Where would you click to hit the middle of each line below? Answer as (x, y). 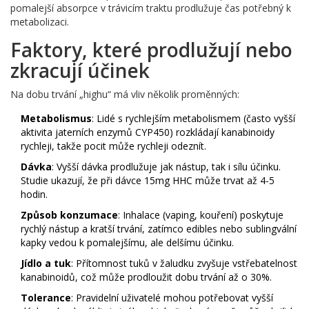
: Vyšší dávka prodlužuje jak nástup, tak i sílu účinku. (166, 166)
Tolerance (46, 297)
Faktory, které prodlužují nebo (151, 49)
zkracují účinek (80, 70)
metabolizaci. (40, 21)
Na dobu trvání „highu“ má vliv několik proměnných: (125, 94)
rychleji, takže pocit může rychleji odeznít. (113, 146)
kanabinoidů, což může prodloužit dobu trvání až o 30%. (146, 277)
